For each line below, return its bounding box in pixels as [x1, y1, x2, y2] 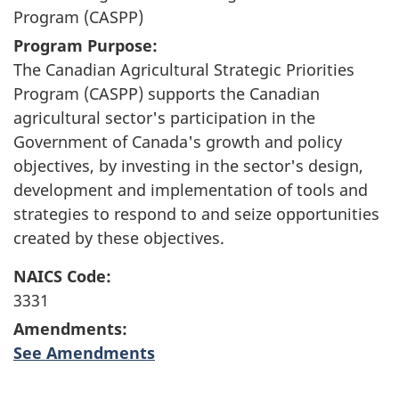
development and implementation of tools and [13, 178, 368, 200]
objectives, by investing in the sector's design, [13, 154, 363, 176]
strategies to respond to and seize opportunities [13, 202, 379, 224]
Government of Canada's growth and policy [13, 130, 342, 152]
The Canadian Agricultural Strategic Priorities [13, 58, 354, 80]
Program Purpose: [13, 34, 158, 56]
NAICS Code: [13, 265, 111, 288]
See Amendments [13, 342, 155, 364]
